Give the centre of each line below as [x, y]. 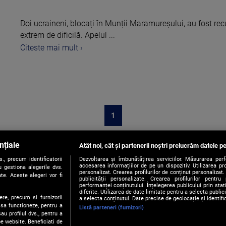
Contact [20, 219]
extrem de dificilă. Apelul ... [68, 35]
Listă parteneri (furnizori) [111, 208]
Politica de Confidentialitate [137, 219]
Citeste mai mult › [51, 47]
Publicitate [61, 219]
